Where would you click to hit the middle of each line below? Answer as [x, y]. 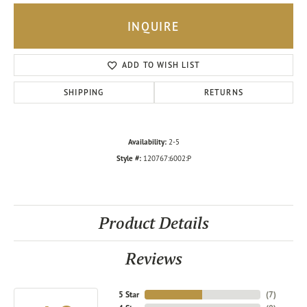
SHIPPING [84, 93]
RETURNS [224, 93]
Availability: [147, 142]
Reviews [153, 259]
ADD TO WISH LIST [161, 65]
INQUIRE [153, 26]
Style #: [128, 159]
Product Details [153, 223]
